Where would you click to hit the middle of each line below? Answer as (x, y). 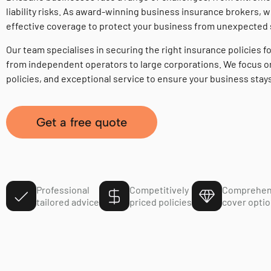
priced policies (161, 202)
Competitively (159, 190)
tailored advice (68, 202)
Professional (63, 190)
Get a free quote (82, 122)
